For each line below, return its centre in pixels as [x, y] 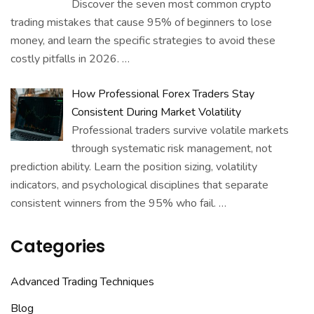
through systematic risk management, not [172, 149]
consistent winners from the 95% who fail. [113, 204]
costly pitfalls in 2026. [65, 59]
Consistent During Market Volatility [156, 112]
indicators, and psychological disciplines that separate [139, 185]
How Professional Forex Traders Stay [163, 94]
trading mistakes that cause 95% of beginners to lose [141, 23]
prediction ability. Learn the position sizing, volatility [134, 167]
